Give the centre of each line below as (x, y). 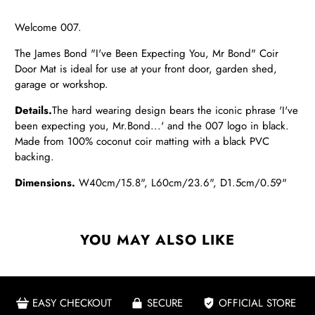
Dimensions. (47, 182)
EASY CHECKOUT (72, 303)
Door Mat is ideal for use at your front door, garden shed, (146, 69)
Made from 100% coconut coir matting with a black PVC (142, 141)
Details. (34, 110)
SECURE (165, 303)
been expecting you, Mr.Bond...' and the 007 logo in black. (152, 126)
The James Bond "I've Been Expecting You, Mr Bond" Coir (147, 53)
